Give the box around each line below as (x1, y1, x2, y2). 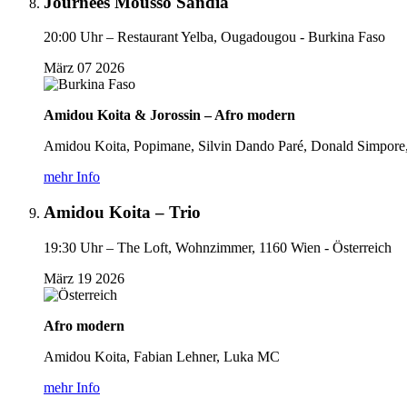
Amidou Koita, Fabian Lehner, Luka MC (44, 348, 280, 364)
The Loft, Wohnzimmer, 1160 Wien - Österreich (117, 239, 392, 255)
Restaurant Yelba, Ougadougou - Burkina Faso (117, 29, 385, 45)
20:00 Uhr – (44, 29, 114, 45)
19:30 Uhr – (44, 239, 114, 255)
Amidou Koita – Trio (44, 202, 201, 222)
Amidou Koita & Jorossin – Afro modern (44, 107, 295, 124)
